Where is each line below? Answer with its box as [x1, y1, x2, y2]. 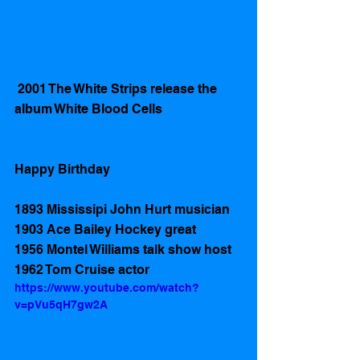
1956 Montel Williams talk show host [14, 242, 231, 258]
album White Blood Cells [14, 101, 162, 117]
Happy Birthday [14, 162, 113, 178]
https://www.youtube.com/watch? [14, 281, 199, 295]
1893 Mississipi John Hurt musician [14, 202, 233, 218]
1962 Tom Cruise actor [14, 262, 153, 278]
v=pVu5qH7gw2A [14, 298, 108, 312]
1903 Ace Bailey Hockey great [14, 222, 196, 238]
